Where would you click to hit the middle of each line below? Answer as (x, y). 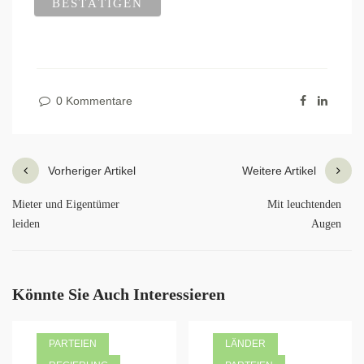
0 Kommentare (93, 101)
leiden (26, 224)
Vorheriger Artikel (92, 171)
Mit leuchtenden (304, 205)
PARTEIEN (73, 344)
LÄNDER (245, 344)
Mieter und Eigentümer (66, 205)
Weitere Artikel (279, 171)
